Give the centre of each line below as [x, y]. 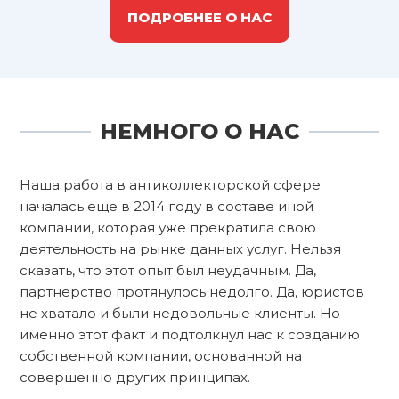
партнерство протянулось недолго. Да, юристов [192, 291]
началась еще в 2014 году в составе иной [167, 206]
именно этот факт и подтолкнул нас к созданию [190, 334]
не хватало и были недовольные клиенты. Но [180, 313]
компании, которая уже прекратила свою [168, 227]
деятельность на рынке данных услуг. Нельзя [180, 248]
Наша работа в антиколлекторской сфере [170, 184]
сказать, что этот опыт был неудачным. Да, [168, 270]
